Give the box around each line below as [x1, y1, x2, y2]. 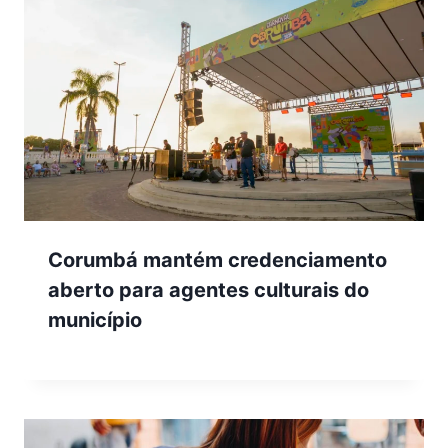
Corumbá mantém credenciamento [48, 248, 387, 273]
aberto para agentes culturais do [48, 278, 369, 303]
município [48, 308, 142, 333]
